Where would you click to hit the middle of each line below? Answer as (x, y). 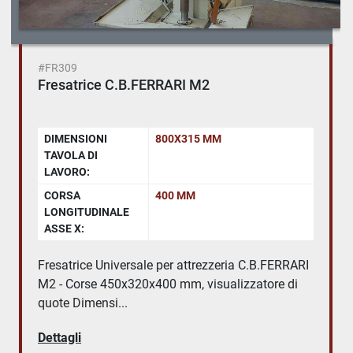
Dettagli (59, 337)
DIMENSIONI (76, 138)
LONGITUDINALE (87, 212)
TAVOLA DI (71, 155)
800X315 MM (188, 138)
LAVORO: (67, 171)
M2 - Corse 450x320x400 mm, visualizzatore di (168, 284)
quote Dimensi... (83, 303)
